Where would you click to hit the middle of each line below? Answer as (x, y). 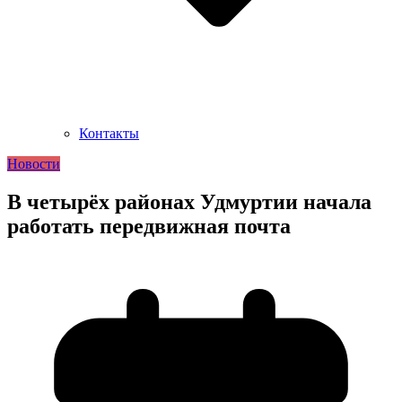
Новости (34, 164)
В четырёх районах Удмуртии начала (189, 202)
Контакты (109, 134)
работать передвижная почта (149, 227)
